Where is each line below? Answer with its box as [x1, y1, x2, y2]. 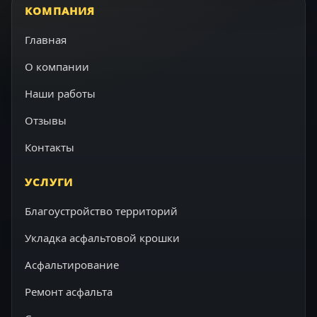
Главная [25, 33, 67, 47]
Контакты [25, 140, 74, 154]
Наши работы [25, 86, 96, 100]
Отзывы [25, 113, 67, 127]
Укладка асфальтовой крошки [25, 231, 180, 245]
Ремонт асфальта [25, 284, 113, 299]
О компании [25, 59, 89, 74]
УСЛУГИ [25, 175, 74, 189]
